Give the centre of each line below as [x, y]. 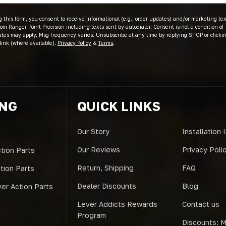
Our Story [93, 131]
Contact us [201, 204]
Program [91, 215]
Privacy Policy [74, 43]
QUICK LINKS [119, 106]
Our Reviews [98, 150]
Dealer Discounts [106, 186]
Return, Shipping [105, 168]
